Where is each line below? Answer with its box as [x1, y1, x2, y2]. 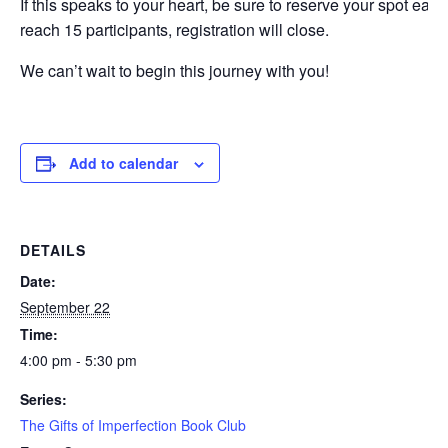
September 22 [20, 296, 110, 317]
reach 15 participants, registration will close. [20, 17, 329, 41]
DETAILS [20, 239, 86, 260]
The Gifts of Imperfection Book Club [20, 414, 246, 435]
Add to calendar [69, 152, 178, 173]
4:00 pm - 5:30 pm [20, 349, 137, 370]
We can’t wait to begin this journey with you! [20, 58, 329, 82]
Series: [20, 388, 67, 409]
